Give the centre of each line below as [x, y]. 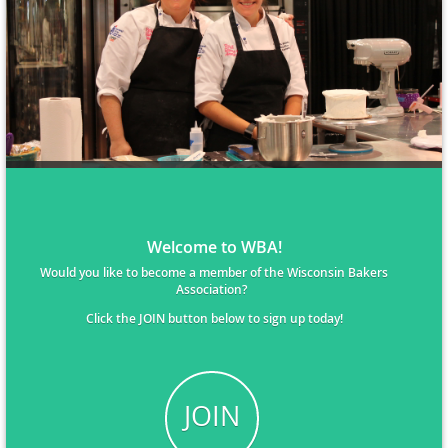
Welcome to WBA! [214, 247]
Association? [214, 290]
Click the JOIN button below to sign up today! [214, 319]
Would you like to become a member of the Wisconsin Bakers [214, 273]
